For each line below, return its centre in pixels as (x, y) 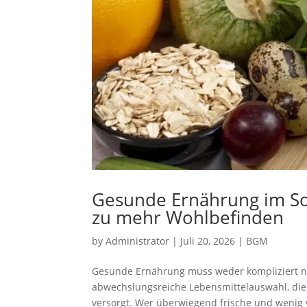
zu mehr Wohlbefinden (188, 217)
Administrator (138, 241)
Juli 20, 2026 (208, 241)
